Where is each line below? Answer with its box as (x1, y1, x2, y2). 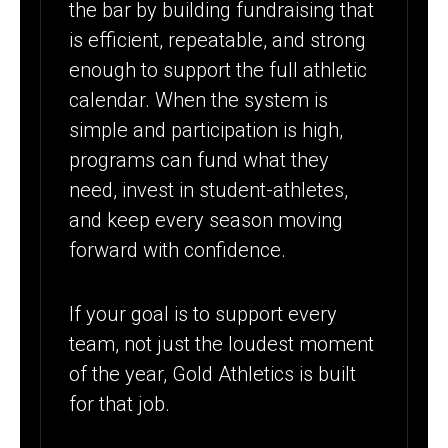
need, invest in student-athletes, (69, 177, 349, 202)
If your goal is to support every (69, 302, 338, 327)
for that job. (69, 392, 171, 417)
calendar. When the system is (69, 87, 329, 112)
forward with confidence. (69, 237, 287, 262)
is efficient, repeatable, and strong (69, 27, 367, 52)
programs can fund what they (69, 147, 330, 172)
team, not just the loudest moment (69, 332, 375, 357)
